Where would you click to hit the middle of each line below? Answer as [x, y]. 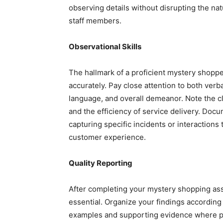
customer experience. [107, 137]
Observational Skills [105, 46]
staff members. [95, 20]
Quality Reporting [101, 163]
